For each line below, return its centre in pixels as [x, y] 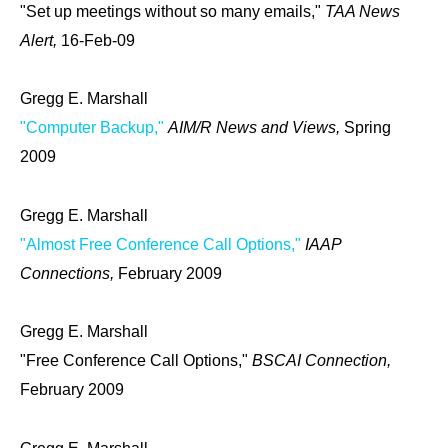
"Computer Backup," [92, 128]
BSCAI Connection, [321, 361]
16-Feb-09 [98, 40]
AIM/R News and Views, [256, 128]
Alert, [40, 40]
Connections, [69, 273]
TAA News [362, 11]
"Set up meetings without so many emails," [172, 11]
